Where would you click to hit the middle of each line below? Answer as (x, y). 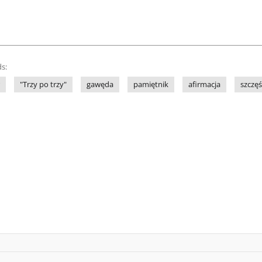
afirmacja (204, 85)
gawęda (100, 85)
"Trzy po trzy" (43, 85)
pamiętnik (151, 85)
